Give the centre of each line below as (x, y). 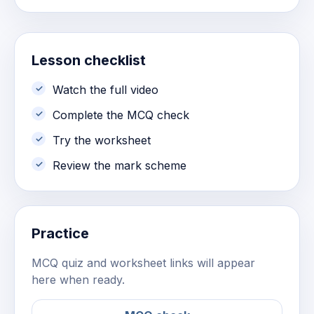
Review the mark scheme (120, 165)
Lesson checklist (89, 60)
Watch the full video (105, 90)
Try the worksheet (102, 140)
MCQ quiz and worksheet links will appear (143, 263)
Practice (60, 233)
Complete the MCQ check (121, 115)
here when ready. (78, 280)
